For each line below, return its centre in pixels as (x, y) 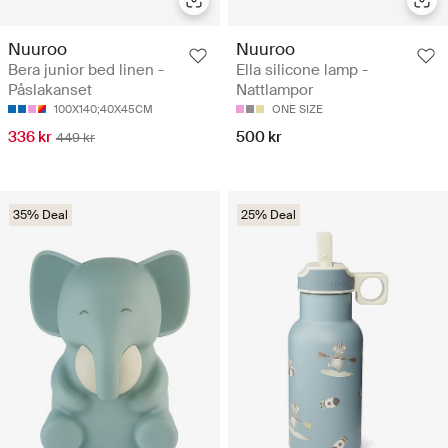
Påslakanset (50, 90)
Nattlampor (274, 90)
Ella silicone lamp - (302, 70)
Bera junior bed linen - (86, 70)
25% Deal (268, 215)
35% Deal (40, 215)
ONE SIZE (297, 109)
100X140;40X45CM (103, 109)
